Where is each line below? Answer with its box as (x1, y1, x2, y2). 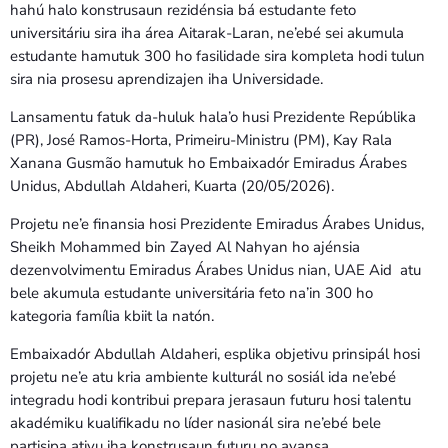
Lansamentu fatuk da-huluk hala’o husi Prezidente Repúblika (10, 106, 416, 127)
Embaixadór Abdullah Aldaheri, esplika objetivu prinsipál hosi (10, 343, 420, 364)
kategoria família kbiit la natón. (10, 305, 214, 326)
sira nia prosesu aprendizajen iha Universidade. (10, 68, 323, 89)
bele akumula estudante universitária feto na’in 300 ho (10, 282, 373, 303)
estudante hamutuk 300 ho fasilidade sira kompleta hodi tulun (10, 45, 425, 66)
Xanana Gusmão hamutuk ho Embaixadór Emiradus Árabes (10, 152, 407, 173)
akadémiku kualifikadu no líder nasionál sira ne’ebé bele (10, 412, 381, 433)
